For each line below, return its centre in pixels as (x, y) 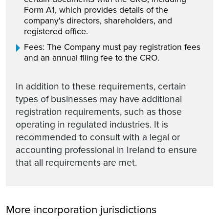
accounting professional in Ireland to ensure (106, 150)
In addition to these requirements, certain (101, 86)
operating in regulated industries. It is (92, 124)
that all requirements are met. (76, 163)
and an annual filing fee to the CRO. (92, 58)
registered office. (56, 31)
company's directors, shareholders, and (98, 21)
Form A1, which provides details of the (96, 10)
